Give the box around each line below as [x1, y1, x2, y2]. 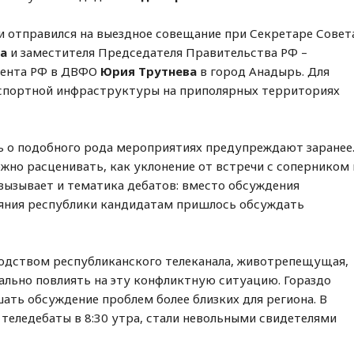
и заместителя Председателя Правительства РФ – [7, 44, 308, 60]
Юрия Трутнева [100, 63, 198, 79]
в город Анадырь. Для [197, 63, 330, 79]
